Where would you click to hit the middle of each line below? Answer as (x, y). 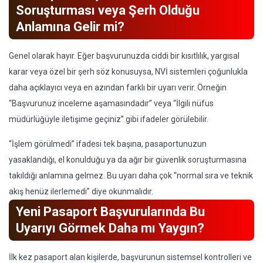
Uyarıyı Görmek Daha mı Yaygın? (110, 228)
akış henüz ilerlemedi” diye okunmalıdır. (81, 191)
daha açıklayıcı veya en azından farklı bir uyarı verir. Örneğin (118, 87)
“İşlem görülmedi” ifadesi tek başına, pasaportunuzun (108, 144)
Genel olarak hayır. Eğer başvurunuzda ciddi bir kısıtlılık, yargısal (124, 56)
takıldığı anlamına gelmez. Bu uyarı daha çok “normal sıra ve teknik (131, 176)
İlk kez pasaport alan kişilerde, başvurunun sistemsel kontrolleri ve (130, 257)
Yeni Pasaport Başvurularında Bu (110, 212)
